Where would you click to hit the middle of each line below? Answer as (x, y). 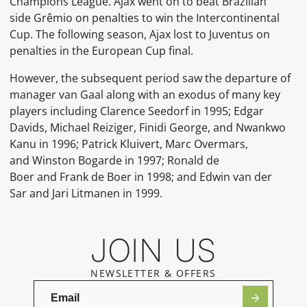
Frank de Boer (96, 176)
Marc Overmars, (207, 144)
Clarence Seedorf (145, 111)
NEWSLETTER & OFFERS (153, 273)
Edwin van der (236, 176)
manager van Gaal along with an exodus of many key (145, 94)
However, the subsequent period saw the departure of (150, 78)
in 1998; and (166, 176)
